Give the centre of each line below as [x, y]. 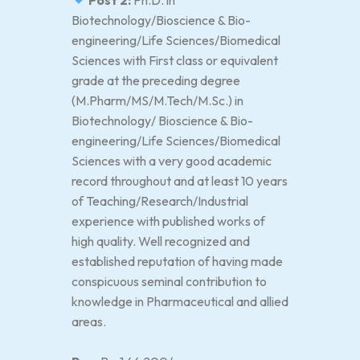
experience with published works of [168, 221]
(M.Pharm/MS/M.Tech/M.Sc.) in [157, 100]
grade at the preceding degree [156, 80]
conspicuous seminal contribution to [169, 281]
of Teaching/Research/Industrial [160, 201]
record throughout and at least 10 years [180, 181]
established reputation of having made [177, 261]
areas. [89, 321]
